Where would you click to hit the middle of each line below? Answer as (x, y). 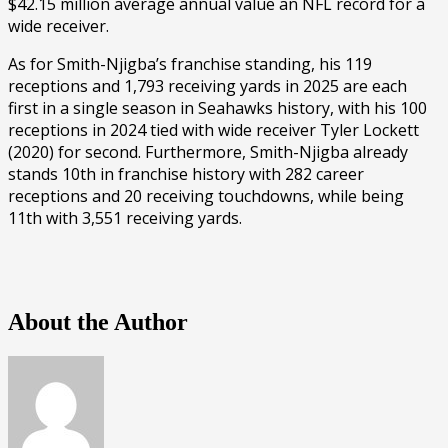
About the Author (98, 321)
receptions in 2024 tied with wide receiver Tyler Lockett (213, 129)
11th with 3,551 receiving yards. (125, 217)
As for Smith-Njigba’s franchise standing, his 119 (190, 63)
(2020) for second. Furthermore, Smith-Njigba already (208, 151)
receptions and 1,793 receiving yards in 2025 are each (207, 85)
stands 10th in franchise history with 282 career (186, 173)
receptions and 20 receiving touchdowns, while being (206, 195)
